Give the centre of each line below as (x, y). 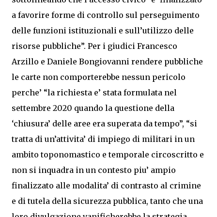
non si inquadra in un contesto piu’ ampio (94, 170)
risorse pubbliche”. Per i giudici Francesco (94, 46)
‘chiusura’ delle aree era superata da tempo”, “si (104, 123)
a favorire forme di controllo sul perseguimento (106, 15)
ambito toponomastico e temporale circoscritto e (108, 154)
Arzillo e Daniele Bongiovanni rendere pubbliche (107, 61)
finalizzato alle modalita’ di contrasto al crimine (106, 185)
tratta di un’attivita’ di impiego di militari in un (103, 139)
